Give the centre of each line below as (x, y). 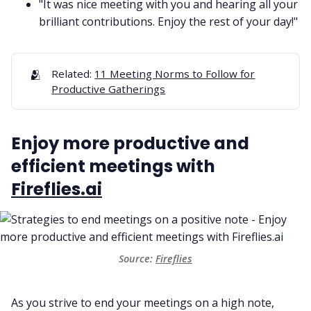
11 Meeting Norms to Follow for (175, 73)
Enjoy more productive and (130, 144)
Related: (72, 73)
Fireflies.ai (57, 190)
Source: (136, 258)
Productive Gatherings (109, 89)
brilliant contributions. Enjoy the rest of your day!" (168, 21)
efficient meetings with (113, 167)
